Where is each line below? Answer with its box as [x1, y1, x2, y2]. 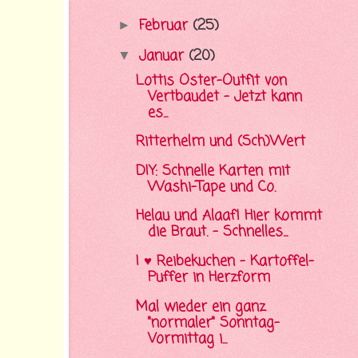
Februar [138, 14, 193, 37]
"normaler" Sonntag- [147, 312, 280, 334]
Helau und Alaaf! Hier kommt [135, 205, 322, 228]
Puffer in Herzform [147, 266, 270, 288]
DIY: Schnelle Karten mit [135, 160, 290, 182]
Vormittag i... [147, 328, 227, 350]
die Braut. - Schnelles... [147, 221, 288, 244]
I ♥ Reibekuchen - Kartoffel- [135, 250, 314, 272]
